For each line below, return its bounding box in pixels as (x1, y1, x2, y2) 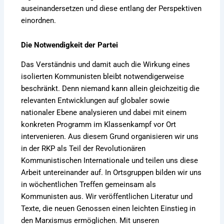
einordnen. (21, 15, 58, 25)
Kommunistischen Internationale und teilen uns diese (21, 155, 198, 165)
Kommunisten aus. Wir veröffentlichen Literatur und (21, 191, 193, 201)
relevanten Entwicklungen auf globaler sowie (21, 95, 170, 105)
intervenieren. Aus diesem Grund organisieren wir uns (21, 131, 199, 141)
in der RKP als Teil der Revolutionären (21, 143, 146, 153)
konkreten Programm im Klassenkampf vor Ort (21, 119, 176, 129)
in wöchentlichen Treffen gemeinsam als (21, 179, 156, 189)
